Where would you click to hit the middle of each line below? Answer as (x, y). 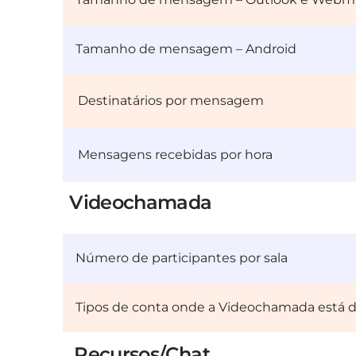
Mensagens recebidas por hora (176, 155)
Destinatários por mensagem (171, 101)
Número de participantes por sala (182, 258)
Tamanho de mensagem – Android (186, 49)
